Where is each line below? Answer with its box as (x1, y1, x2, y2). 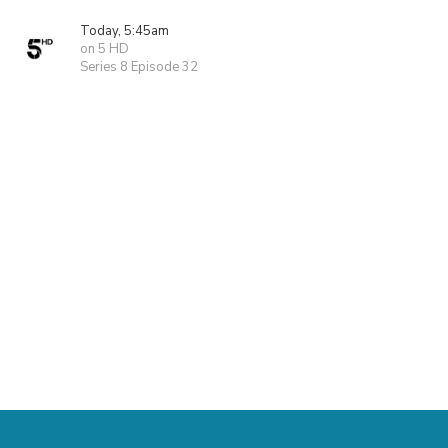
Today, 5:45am (80, 22, 169, 40)
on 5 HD (80, 40, 129, 58)
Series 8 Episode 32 (80, 58, 198, 76)
